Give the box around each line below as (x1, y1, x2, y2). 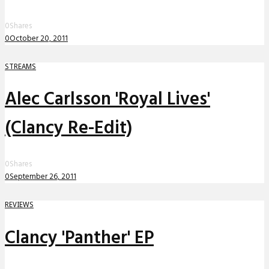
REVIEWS (5, 201, 34, 210)
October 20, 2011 (10, 32, 68, 45)
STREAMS (5, 62, 36, 71)
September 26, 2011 (10, 171, 76, 184)
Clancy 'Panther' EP (5, 224, 154, 253)
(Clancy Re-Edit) (5, 114, 132, 144)
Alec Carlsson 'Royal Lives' (5, 85, 210, 115)
